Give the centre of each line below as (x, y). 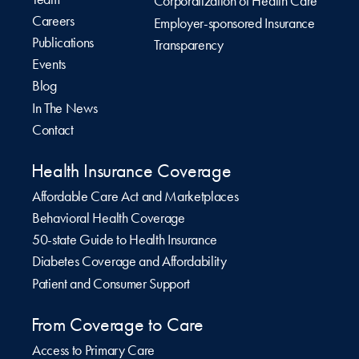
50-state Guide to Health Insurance (125, 240)
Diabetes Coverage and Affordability (129, 262)
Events (49, 65)
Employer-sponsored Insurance (234, 23)
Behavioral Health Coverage (109, 218)
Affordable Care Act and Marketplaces (135, 196)
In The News (65, 108)
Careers (53, 20)
